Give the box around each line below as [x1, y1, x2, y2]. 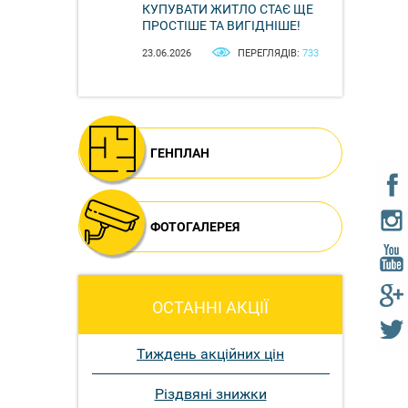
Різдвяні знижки [154, 385, 267, 403]
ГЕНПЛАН [150, 146, 209, 161]
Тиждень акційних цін [137, 345, 284, 363]
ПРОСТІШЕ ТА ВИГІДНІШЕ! [142, 17, 301, 33]
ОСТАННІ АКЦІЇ [152, 298, 269, 318]
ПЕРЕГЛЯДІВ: [238, 46, 302, 59]
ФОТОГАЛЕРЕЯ [150, 219, 240, 235]
